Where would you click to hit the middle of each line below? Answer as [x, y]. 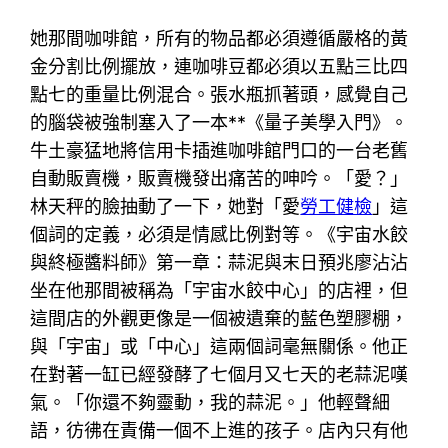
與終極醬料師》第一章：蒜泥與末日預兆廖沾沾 [219, 262]
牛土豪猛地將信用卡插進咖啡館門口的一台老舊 [219, 150]
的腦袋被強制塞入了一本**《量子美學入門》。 [219, 122]
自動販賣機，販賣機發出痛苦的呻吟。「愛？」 [219, 178]
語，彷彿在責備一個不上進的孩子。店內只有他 [219, 430]
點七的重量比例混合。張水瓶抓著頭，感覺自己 [219, 94]
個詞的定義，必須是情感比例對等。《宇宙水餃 [219, 234]
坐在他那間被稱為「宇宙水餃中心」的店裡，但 [219, 290]
